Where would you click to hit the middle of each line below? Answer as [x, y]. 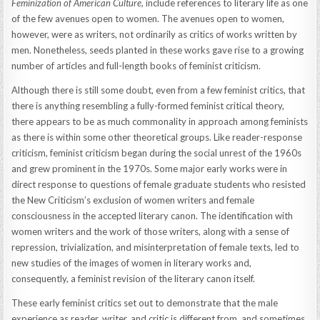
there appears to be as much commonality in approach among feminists [160, 122]
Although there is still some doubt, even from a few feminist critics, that [159, 90]
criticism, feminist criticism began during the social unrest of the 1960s [157, 153]
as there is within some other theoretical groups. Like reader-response [157, 137]
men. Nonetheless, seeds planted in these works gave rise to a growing [158, 50]
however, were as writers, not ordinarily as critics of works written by [155, 35]
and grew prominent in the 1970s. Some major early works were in [150, 169]
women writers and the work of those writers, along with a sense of [151, 232]
